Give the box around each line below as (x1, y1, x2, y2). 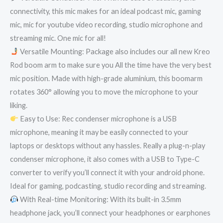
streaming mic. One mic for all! (10, 33, 106, 42)
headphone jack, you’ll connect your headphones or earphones (10, 208, 211, 217)
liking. (10, 101, 27, 110)
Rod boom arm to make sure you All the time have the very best (10, 60, 212, 69)
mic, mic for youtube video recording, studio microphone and (10, 20, 203, 29)
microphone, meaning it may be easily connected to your (10, 127, 189, 136)
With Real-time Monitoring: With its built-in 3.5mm (18, 195, 181, 204)
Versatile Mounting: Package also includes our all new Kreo (18, 47, 210, 56)
